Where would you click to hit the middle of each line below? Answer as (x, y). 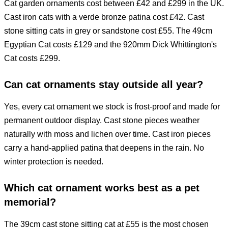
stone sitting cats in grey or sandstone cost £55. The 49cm (108, 31)
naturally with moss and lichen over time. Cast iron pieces (107, 134)
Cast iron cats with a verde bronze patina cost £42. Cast (104, 17)
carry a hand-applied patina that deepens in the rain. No (104, 148)
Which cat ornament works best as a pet (102, 188)
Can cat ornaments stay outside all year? (104, 84)
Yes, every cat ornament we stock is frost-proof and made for (112, 106)
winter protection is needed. (54, 161)
